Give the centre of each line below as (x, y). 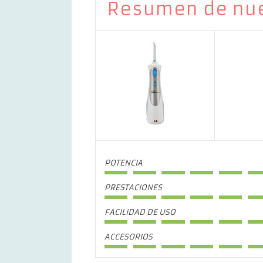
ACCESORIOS (129, 237)
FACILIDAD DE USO (140, 212)
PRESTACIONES (133, 188)
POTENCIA (124, 163)
